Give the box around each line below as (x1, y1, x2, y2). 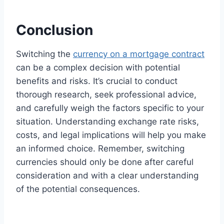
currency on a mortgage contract (73, 48, 204, 59)
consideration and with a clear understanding (16, 170, 198, 180)
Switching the (16, 48, 73, 59)
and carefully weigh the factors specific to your (16, 102, 204, 113)
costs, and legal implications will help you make (16, 129, 206, 140)
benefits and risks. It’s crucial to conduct (16, 75, 177, 86)
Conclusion (16, 21, 93, 38)
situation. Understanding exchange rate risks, (16, 116, 199, 126)
